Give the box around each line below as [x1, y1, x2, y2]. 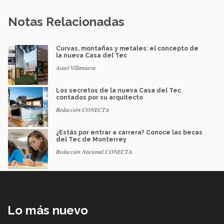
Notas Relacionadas [8, 14, 124, 29]
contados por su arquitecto [56, 93, 143, 101]
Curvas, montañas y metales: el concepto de [56, 44, 198, 52]
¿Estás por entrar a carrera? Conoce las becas [56, 128, 202, 136]
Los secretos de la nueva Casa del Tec [56, 86, 181, 94]
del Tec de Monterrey [56, 135, 126, 143]
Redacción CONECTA [56, 105, 109, 113]
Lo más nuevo [7, 202, 88, 217]
